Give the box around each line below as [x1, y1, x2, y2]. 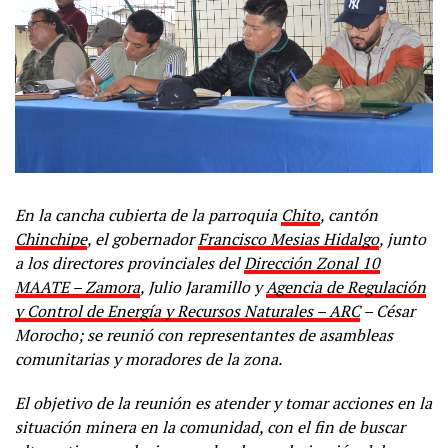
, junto [379, 227, 426, 250]
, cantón [320, 203, 378, 226]
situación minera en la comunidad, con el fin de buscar [15, 415, 405, 438]
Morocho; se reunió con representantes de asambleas [15, 323, 393, 346]
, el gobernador [87, 227, 198, 250]
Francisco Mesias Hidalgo [198, 227, 379, 250]
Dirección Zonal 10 [244, 251, 380, 274]
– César [360, 299, 415, 322]
